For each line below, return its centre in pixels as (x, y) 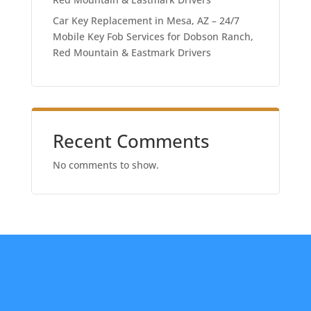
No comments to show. (106, 165)
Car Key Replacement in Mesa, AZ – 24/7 (146, 20)
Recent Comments (131, 141)
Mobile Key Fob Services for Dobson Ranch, (153, 36)
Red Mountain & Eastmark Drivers (132, 52)
